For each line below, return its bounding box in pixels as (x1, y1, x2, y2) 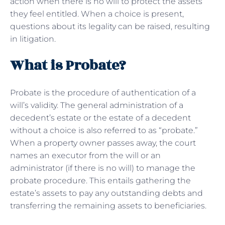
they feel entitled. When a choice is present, (10, 9, 184, 19)
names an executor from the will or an (10, 150, 161, 160)
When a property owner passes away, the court (10, 138, 196, 148)
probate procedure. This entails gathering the (10, 175, 191, 185)
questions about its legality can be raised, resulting (10, 21, 210, 31)
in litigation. (10, 34, 58, 44)
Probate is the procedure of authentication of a (10, 87, 196, 97)
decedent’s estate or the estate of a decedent (10, 113, 191, 123)
